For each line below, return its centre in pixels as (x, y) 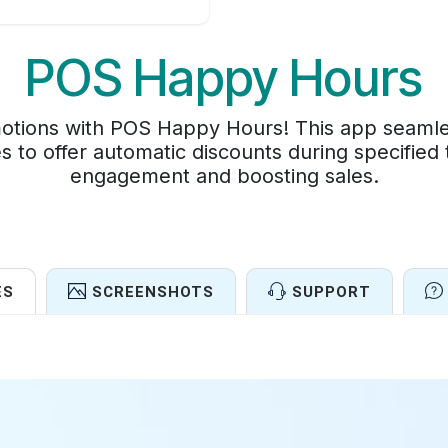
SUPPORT (331, 291)
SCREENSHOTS (152, 291)
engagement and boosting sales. (224, 175)
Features (223, 399)
